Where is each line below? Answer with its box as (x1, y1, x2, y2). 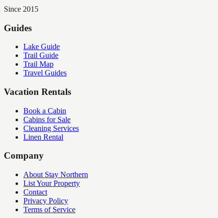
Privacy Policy (23, 197, 68, 205)
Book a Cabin (23, 106, 66, 115)
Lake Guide (23, 42, 60, 51)
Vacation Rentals (4, 87, 71, 97)
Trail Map (23, 60, 54, 69)
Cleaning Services (23, 124, 79, 132)
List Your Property (23, 179, 80, 188)
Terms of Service (23, 205, 75, 214)
